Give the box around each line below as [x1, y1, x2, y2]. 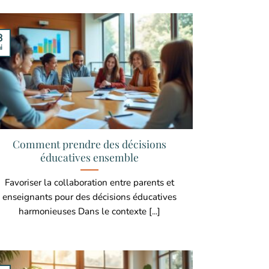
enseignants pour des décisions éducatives [2, 190, 177, 203]
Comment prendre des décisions [13, 136, 167, 151]
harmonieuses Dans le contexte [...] [19, 205, 161, 217]
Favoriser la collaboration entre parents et [5, 176, 175, 189]
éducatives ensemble [40, 150, 139, 164]
